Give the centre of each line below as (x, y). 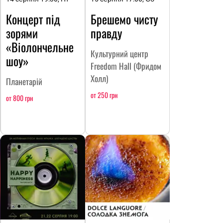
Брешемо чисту (124, 19)
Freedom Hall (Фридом (126, 66)
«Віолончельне (40, 47)
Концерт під (33, 19)
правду (106, 33)
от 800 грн (19, 98)
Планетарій (24, 81)
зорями (22, 33)
